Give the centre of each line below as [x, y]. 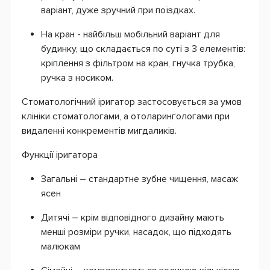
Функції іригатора [60, 155]
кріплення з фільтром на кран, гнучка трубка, [138, 63]
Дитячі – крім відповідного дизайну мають [133, 217]
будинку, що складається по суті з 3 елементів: [143, 49]
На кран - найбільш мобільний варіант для [130, 34]
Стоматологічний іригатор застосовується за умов [132, 102]
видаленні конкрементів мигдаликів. [99, 130]
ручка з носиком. [77, 77]
